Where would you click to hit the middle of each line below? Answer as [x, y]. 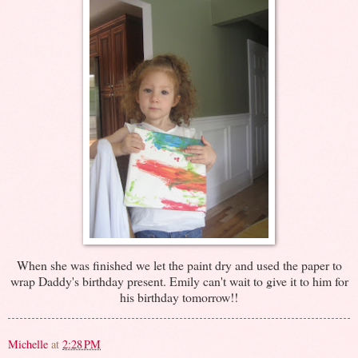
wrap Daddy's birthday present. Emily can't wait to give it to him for [179, 281]
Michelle [28, 344]
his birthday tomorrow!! [179, 297]
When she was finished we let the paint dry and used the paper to [179, 265]
